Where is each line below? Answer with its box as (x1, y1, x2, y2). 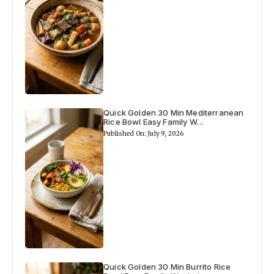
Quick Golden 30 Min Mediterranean (103, 108, 244, 118)
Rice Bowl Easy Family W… (103, 117, 204, 127)
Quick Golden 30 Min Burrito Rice (103, 262, 231, 272)
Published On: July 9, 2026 (103, 130, 184, 138)
